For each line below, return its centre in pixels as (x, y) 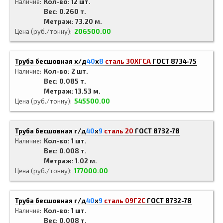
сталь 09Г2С (125, 201)
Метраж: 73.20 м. (73, 21)
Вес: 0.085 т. (65, 81)
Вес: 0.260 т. (65, 11)
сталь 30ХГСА (128, 61)
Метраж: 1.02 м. (70, 161)
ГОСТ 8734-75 (174, 61)
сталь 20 (119, 131)
